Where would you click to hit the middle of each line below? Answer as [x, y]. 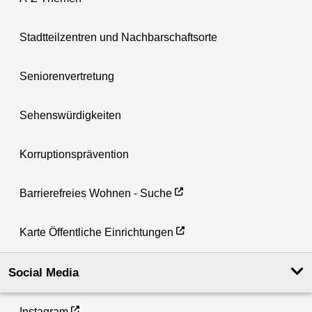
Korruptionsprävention [74, 154]
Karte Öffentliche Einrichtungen [96, 232]
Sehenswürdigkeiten [70, 115]
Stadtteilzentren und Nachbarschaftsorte [118, 37]
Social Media [44, 272]
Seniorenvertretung [67, 76]
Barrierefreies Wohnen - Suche [96, 193]
